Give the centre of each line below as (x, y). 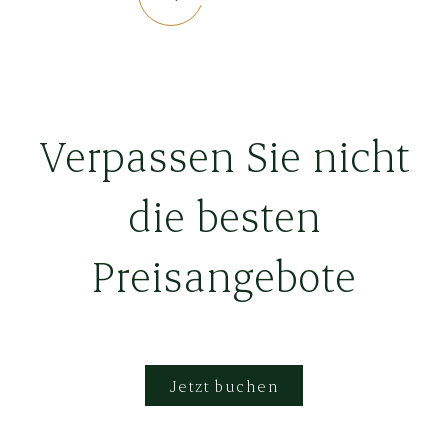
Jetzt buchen (224, 385)
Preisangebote (224, 274)
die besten (224, 214)
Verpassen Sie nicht (224, 154)
